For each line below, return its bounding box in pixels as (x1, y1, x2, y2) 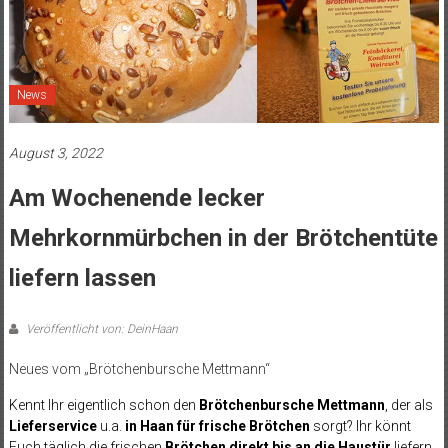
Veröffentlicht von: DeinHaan (22, 321, 178, 336)
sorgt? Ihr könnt (309, 417, 411, 434)
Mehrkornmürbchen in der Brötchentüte (8, 223, 438, 252)
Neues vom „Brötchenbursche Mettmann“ (8, 360, 270, 377)
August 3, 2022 (8, 144, 103, 161)
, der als (384, 396, 433, 413)
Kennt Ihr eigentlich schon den (8, 396, 199, 413)
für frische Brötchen (176, 417, 310, 434)
